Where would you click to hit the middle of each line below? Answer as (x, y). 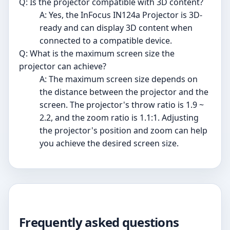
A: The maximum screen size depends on (119, 79)
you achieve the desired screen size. (109, 143)
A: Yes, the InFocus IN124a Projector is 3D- (121, 15)
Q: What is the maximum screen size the (97, 53)
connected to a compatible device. (106, 40)
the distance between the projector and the (124, 92)
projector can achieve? (63, 66)
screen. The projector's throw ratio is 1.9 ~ (122, 104)
